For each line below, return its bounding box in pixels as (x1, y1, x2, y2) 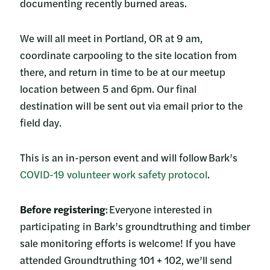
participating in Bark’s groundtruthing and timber (20, 219, 250, 233)
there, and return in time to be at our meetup (20, 64, 225, 79)
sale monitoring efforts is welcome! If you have (20, 236, 236, 250)
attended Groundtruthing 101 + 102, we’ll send (20, 253, 232, 267)
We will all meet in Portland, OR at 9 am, (20, 31, 202, 45)
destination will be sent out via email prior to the (20, 98, 243, 113)
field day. (20, 115, 69, 130)
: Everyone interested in (105, 202, 212, 216)
